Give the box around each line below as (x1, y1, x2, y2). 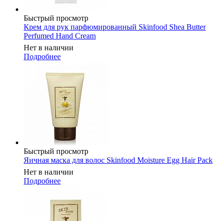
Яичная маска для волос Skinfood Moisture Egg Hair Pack (24, 156, 213, 165)
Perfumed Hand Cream (24, 32, 96, 40)
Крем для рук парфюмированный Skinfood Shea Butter (24, 23, 206, 32)
